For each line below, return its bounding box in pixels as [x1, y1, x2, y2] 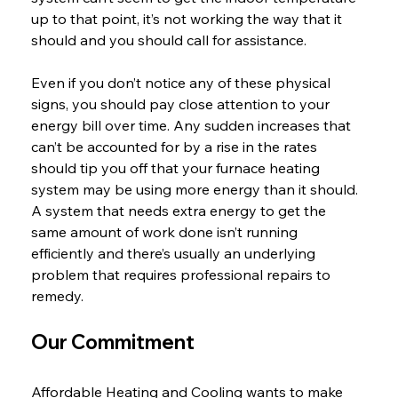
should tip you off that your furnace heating [30, 159, 323, 178]
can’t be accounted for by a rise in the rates [30, 138, 321, 156]
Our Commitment [30, 330, 195, 355]
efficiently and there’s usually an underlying [30, 244, 319, 263]
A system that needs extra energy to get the [30, 202, 330, 220]
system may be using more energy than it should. [30, 180, 362, 199]
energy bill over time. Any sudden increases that [30, 116, 354, 135]
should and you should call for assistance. [30, 31, 306, 50]
